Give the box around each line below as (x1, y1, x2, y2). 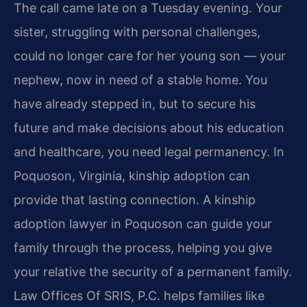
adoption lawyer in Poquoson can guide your (14, 216, 272, 231)
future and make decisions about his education (14, 120, 284, 135)
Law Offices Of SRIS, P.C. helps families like (14, 288, 265, 303)
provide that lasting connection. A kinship (14, 192, 256, 207)
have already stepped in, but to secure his (14, 96, 256, 111)
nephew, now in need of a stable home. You (14, 72, 267, 87)
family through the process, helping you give (14, 240, 272, 255)
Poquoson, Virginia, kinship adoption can (14, 168, 250, 183)
